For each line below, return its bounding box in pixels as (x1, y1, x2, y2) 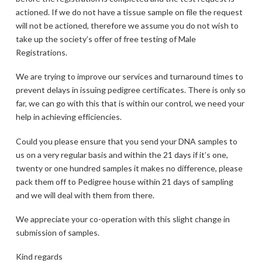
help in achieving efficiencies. (15, 112, 122, 122)
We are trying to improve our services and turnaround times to (15, 71, 243, 82)
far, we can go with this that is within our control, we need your (15, 98, 244, 109)
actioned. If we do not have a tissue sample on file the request (15, 6, 243, 17)
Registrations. (15, 47, 67, 57)
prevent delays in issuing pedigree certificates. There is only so (15, 85, 246, 95)
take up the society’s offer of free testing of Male (15, 33, 196, 44)
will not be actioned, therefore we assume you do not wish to (15, 20, 239, 30)
